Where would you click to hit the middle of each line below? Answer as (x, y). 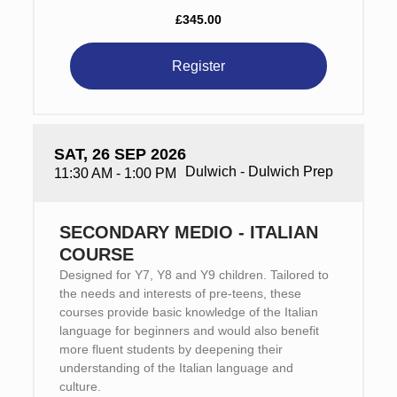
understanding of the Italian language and (176, 368)
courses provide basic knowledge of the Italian (188, 312)
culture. (80, 386)
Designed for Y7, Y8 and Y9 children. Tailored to (194, 275)
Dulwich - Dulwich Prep (259, 171)
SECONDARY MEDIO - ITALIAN (188, 232)
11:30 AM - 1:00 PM (115, 173)
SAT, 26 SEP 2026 (120, 154)
